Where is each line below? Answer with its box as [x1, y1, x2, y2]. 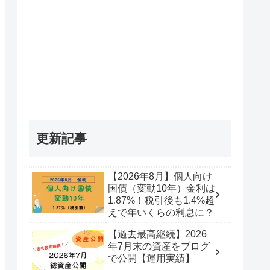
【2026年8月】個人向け [108, 171, 212, 182]
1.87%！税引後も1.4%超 [108, 195, 215, 206]
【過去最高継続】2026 [108, 229, 207, 240]
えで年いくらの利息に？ [108, 207, 214, 218]
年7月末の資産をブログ [108, 241, 210, 252]
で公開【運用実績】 [108, 253, 195, 264]
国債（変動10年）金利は [108, 183, 215, 194]
